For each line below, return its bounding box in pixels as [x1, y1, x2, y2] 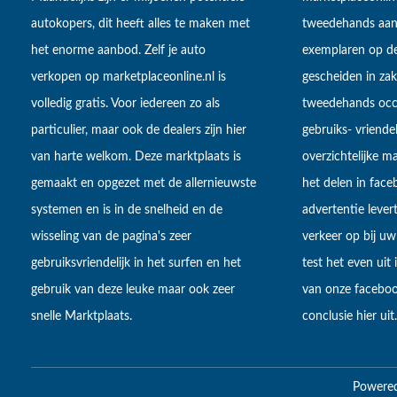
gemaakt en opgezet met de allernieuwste [31, 177, 256, 191]
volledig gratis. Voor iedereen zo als [31, 97, 220, 111]
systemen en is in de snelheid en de [31, 204, 222, 217]
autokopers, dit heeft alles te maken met [31, 18, 250, 31]
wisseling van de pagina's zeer [31, 230, 191, 244]
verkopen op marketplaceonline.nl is [31, 71, 226, 84]
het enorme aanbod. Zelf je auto [31, 44, 206, 58]
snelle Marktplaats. [31, 310, 132, 323]
